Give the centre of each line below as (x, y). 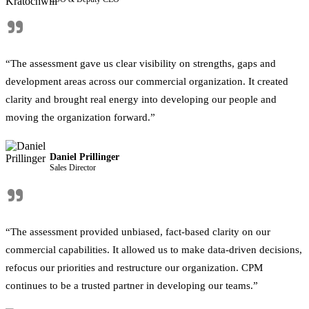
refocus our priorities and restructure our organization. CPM (134, 268)
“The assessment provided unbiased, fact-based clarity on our (138, 232)
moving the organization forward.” (80, 117)
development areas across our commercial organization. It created (147, 81)
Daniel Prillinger (84, 157)
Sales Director (73, 167)
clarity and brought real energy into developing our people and (141, 99)
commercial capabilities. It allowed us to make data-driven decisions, (154, 250)
